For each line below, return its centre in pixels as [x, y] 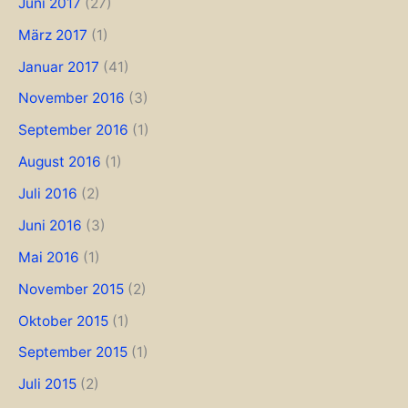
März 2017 [53, 35]
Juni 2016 [50, 225]
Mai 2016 [49, 257]
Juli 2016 [48, 194]
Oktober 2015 [63, 321]
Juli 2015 [47, 384]
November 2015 [71, 289]
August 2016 [60, 162]
